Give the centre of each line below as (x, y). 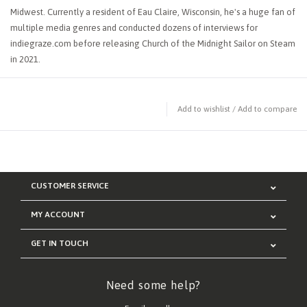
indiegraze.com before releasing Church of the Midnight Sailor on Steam (153, 44)
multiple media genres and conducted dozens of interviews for (134, 28)
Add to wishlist (204, 109)
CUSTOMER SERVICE (70, 186)
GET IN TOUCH (60, 244)
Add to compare (267, 109)
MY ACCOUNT (58, 215)
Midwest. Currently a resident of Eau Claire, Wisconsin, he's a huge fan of (153, 12)
